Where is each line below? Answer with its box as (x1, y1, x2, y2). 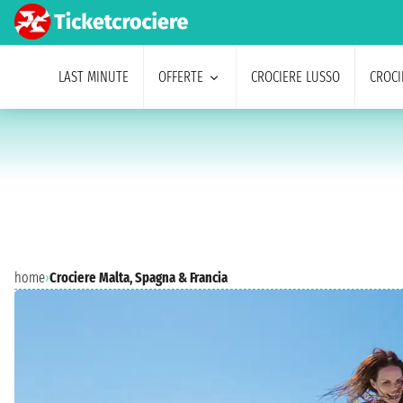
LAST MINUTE (58, 68, 129, 85)
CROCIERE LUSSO (250, 68, 340, 85)
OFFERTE (157, 68, 203, 85)
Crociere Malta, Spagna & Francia (49, 269, 228, 286)
